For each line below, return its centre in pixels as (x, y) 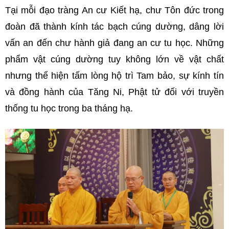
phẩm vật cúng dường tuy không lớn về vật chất (114, 60)
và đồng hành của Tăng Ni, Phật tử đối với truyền (114, 92)
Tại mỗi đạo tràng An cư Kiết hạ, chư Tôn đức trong (114, 10)
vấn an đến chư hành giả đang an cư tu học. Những (114, 43)
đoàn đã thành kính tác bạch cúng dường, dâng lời (114, 27)
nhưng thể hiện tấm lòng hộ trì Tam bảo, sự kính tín (114, 76)
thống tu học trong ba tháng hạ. (69, 109)
